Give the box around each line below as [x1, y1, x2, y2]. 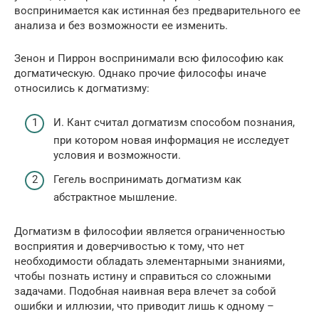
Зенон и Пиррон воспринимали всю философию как [14, 51, 283, 65]
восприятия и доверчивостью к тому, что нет [14, 239, 244, 253]
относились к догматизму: [14, 81, 150, 95]
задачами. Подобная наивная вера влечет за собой [14, 284, 276, 298]
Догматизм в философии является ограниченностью [14, 224, 285, 238]
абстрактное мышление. [53, 190, 177, 204]
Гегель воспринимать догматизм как [53, 172, 241, 186]
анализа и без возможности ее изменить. [14, 19, 228, 32]
